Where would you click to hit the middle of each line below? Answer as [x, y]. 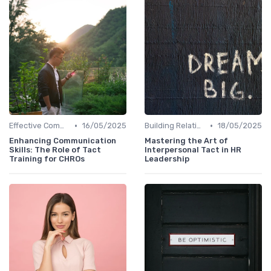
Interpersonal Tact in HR [193, 150]
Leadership [167, 159]
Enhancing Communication [63, 141]
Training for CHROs [47, 159]
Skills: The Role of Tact [55, 150]
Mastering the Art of [186, 141]
